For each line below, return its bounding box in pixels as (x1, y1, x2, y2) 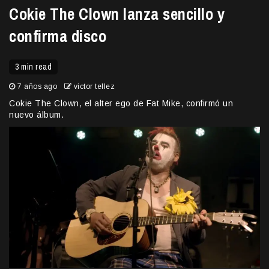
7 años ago (15, 82, 59, 91)
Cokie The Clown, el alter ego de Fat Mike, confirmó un (9, 98, 233, 109)
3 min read (15, 61, 52, 73)
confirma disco (9, 25, 106, 47)
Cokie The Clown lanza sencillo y (9, 3, 225, 25)
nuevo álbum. (9, 110, 64, 120)
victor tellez (73, 82, 115, 91)
